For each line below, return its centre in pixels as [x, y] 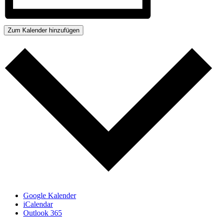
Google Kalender [50, 196]
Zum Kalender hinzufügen [44, 31]
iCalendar [38, 204]
